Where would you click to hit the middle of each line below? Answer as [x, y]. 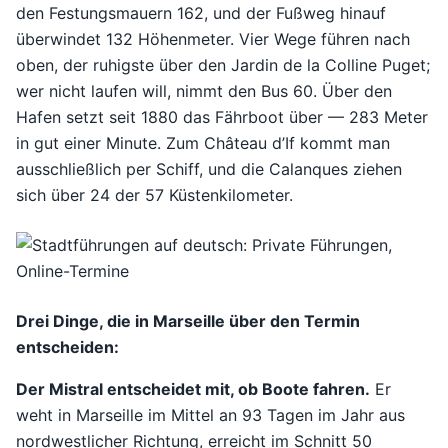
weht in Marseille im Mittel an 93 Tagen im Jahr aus [210, 414]
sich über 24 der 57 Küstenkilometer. [154, 194]
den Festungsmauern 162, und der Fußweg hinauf [201, 12]
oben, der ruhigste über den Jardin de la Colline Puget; [223, 64]
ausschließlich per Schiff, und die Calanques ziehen [209, 168]
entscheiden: [67, 346]
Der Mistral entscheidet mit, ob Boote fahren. [193, 388]
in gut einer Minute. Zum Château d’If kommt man [203, 142]
